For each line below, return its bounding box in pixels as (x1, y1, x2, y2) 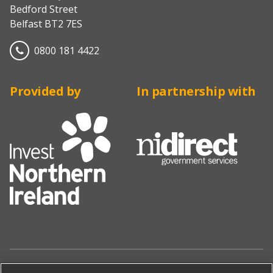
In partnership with (136, 83, 256, 100)
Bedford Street (10, 2, 77, 16)
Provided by (10, 83, 80, 100)
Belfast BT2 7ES (10, 17, 82, 31)
